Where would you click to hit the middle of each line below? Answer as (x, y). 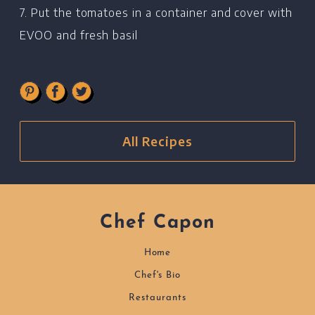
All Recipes (157, 141)
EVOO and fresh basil (79, 35)
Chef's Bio (157, 275)
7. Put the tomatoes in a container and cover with (156, 12)
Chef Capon (157, 223)
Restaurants (157, 298)
